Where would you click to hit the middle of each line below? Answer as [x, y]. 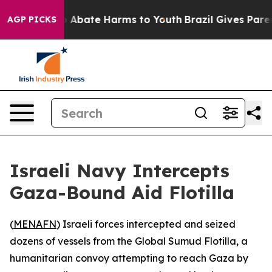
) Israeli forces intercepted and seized [146, 224]
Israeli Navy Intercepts [120, 171]
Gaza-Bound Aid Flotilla [122, 192]
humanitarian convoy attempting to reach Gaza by [129, 258]
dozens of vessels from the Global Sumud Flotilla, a [129, 241]
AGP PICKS [32, 19]
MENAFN [35, 224]
